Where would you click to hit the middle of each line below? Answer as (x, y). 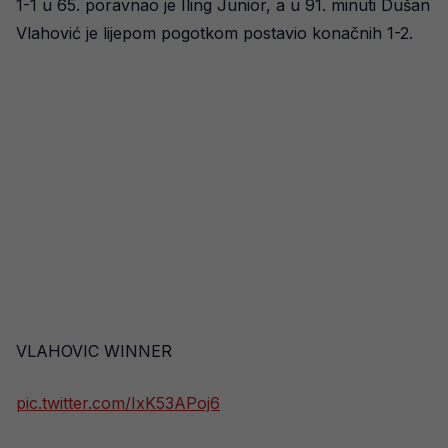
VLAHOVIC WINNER (94, 351)
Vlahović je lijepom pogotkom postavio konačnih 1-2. (214, 33)
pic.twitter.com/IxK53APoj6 (118, 403)
